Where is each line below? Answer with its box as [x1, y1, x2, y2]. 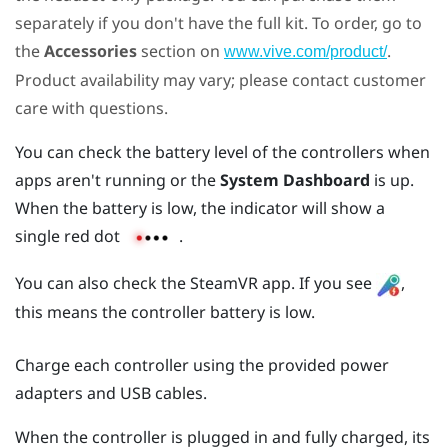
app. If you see [258, 272, 376, 295]
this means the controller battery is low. [15, 300, 315, 323]
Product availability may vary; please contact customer [15, 68, 426, 91]
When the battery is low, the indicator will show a [15, 196, 385, 219]
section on [137, 39, 224, 62]
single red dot [15, 224, 124, 247]
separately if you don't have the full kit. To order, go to [15, 11, 422, 34]
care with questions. [15, 96, 168, 119]
